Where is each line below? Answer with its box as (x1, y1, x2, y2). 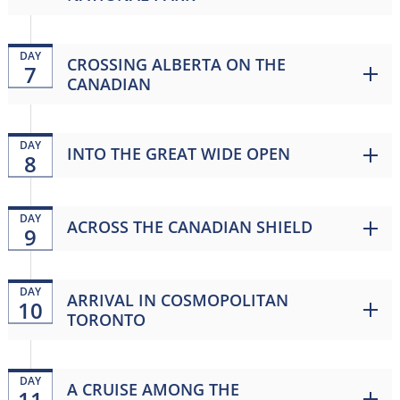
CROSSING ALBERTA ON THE (66, 53, 286, 75)
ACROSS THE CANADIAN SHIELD (66, 215, 312, 237)
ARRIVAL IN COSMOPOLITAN (66, 288, 288, 311)
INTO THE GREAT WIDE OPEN (66, 142, 290, 164)
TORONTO (66, 308, 146, 330)
